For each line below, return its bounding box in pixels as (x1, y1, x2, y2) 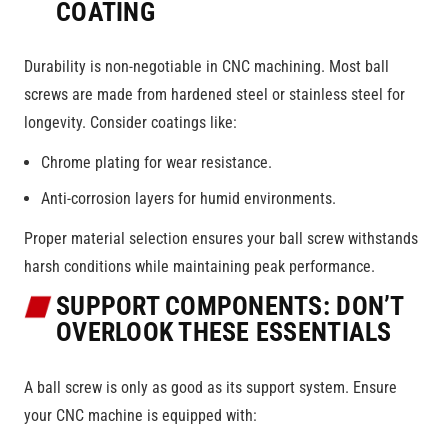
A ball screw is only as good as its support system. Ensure (24, 378, 397, 398)
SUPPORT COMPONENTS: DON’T (56, 291, 404, 322)
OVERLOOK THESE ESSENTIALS (56, 317, 392, 348)
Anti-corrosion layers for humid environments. (41, 189, 336, 209)
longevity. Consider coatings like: (24, 113, 237, 133)
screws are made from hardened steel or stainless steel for (24, 85, 405, 105)
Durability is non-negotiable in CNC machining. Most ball (24, 57, 389, 77)
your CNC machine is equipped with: (24, 406, 257, 426)
